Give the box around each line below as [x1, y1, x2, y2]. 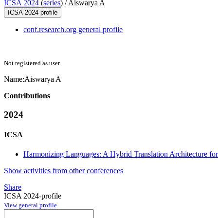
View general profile [4, 201, 57, 209]
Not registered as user [4, 59, 60, 67]
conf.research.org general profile [23, 25, 123, 34]
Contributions [4, 91, 50, 100]
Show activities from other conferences [4, 166, 123, 175]
